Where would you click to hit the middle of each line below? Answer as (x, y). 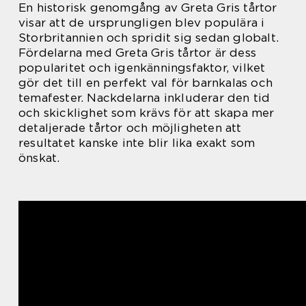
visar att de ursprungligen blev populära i (142, 23)
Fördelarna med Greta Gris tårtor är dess (138, 53)
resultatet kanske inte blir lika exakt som (137, 143)
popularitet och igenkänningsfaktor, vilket (142, 68)
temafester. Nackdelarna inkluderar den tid (144, 98)
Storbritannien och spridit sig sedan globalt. (149, 38)
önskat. (39, 158)
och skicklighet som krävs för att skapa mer (147, 113)
